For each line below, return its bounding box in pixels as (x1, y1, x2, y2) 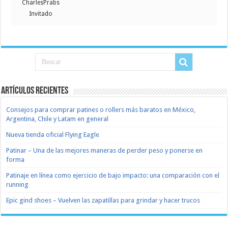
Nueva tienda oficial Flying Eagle (6, 131, 100, 138)
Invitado (28, 10, 52, 17)
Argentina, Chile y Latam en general (6, 115, 109, 123)
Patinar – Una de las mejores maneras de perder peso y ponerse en (6, 147, 203, 154)
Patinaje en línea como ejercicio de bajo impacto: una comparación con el (6, 172, 220, 179)
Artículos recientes (1, 86, 69, 96)
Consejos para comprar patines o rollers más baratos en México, (6, 106, 196, 113)
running (6, 181, 29, 188)
